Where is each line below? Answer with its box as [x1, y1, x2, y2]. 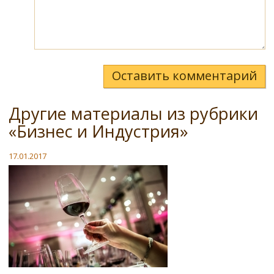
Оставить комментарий [112, 67, 257, 84]
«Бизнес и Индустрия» [9, 120, 188, 143]
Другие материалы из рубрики [9, 102, 258, 125]
